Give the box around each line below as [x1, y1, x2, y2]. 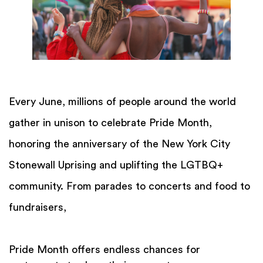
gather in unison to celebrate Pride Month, [9, 117, 212, 128]
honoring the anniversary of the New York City [9, 138, 230, 149]
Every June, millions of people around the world [9, 96, 236, 107]
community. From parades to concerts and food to [9, 180, 250, 191]
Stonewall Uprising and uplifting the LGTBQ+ [9, 159, 223, 170]
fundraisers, [9, 201, 66, 213]
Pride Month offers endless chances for [9, 244, 200, 255]
